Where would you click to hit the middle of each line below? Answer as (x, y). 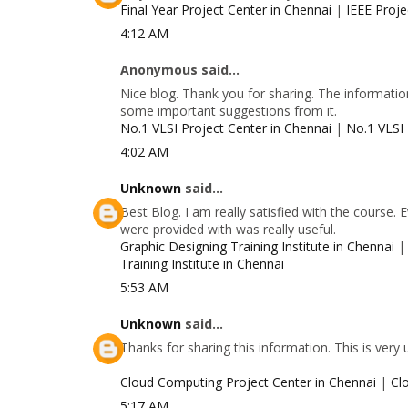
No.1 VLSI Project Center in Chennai (226, 127)
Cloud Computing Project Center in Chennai (248, 382)
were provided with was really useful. (228, 229)
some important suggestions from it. (229, 110)
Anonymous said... (180, 69)
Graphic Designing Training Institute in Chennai (257, 246)
